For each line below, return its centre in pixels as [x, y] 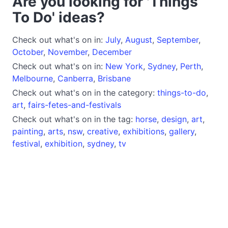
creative [103, 131]
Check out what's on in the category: [85, 92]
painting [28, 131]
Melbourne [33, 78]
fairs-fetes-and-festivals [75, 105]
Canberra [75, 78]
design [174, 119]
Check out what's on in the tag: [74, 119]
